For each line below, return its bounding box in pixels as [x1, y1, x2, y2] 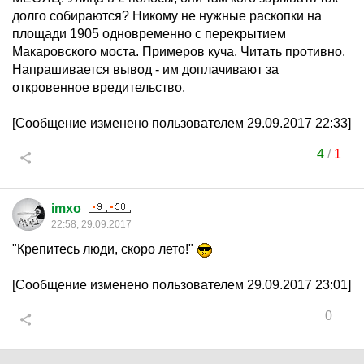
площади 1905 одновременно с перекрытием [12, 27, 286, 41]
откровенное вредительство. [12, 80, 185, 94]
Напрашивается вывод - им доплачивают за [12, 63, 279, 76]
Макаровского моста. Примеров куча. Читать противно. [12, 45, 345, 58]
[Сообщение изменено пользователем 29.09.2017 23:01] [12, 278, 351, 292]
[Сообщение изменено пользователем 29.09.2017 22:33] [12, 116, 351, 130]
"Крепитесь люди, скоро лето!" [12, 242, 197, 256]
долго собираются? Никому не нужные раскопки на [12, 9, 322, 23]
